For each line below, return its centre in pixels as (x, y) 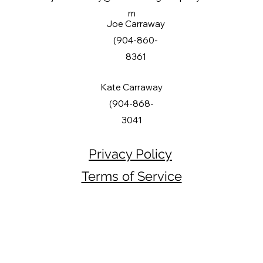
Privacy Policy (130, 154)
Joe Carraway (136, 24)
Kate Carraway (131, 87)
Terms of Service (131, 176)
